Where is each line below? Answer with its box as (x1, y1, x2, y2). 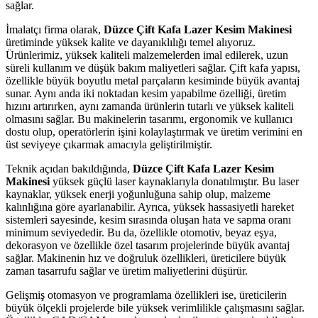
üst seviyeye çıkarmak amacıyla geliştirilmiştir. (6, 138, 212, 151)
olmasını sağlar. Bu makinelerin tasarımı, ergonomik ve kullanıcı (6, 113, 292, 126)
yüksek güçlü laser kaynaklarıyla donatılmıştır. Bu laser (50, 175, 299, 188)
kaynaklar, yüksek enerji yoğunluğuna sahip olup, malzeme (6, 188, 270, 201)
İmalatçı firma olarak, (6, 23, 104, 36)
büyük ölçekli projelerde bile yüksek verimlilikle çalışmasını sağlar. (6, 302, 305, 314)
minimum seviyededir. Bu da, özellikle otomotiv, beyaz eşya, (6, 226, 277, 239)
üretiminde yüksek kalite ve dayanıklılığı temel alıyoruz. (6, 36, 256, 49)
